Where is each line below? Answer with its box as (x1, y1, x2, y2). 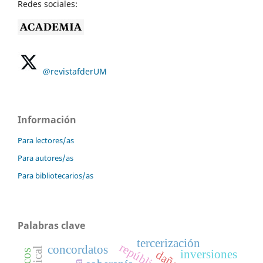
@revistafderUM (43, 66, 107, 77)
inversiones (180, 248, 238, 261)
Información (18, 113, 76, 127)
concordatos (47, 243, 108, 257)
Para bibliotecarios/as (18, 170, 93, 181)
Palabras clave (18, 219, 85, 232)
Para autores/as (18, 153, 73, 164)
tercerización (137, 237, 201, 250)
